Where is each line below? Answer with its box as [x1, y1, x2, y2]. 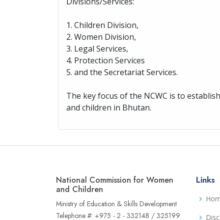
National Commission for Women [56, 174, 173, 186]
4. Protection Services [66, 55, 145, 66]
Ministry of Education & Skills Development [56, 199, 177, 209]
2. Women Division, [66, 31, 136, 42]
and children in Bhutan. [66, 102, 151, 113]
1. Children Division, [66, 20, 138, 30]
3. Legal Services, [66, 43, 128, 54]
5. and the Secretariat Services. [66, 67, 178, 78]
